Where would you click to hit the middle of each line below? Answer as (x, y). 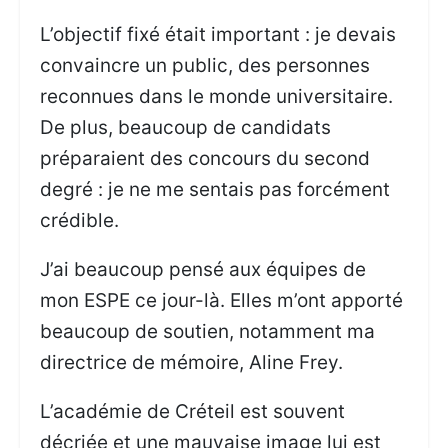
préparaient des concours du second (205, 158)
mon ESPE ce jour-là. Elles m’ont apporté (222, 301)
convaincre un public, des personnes (205, 65)
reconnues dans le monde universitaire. (217, 96)
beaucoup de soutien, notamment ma (208, 332)
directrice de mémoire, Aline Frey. (192, 363)
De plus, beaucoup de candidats (186, 127)
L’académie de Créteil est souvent (193, 412)
